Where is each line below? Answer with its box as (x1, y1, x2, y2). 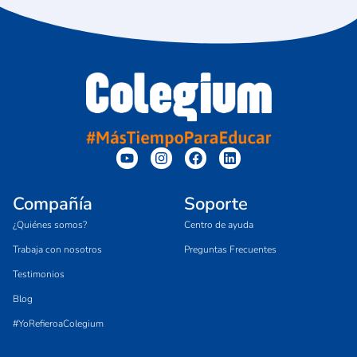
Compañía (13, 192, 92, 217)
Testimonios (13, 268, 65, 281)
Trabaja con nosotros (13, 243, 102, 257)
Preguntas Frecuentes (184, 243, 277, 257)
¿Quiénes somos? (13, 218, 87, 232)
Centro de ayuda (184, 218, 254, 232)
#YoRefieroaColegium (13, 317, 104, 331)
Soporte (184, 192, 249, 217)
